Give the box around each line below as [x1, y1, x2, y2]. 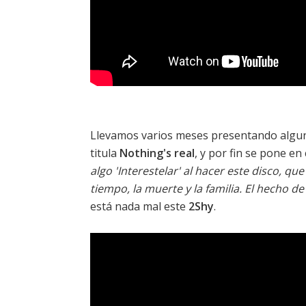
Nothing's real [120, 145, 195, 161]
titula [90, 145, 120, 161]
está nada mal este [90, 199, 189, 214]
